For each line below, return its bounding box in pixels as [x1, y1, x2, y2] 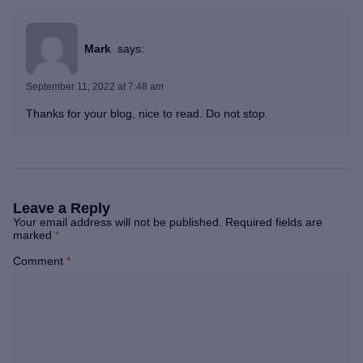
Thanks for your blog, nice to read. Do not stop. [26, 107, 268, 121]
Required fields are [225, 216, 322, 229]
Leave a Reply [13, 200, 110, 217]
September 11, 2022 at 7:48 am [26, 81, 164, 93]
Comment [13, 254, 66, 268]
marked [13, 228, 55, 242]
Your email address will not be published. [13, 216, 222, 229]
